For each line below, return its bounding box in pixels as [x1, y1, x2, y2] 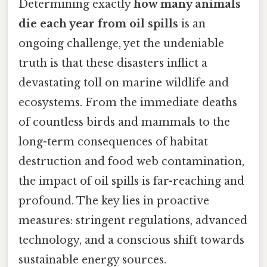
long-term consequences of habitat [18, 135, 208, 149]
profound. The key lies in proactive [18, 194, 209, 208]
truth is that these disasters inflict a [18, 57, 207, 70]
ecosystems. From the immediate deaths [18, 96, 237, 110]
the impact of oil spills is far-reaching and [18, 175, 244, 188]
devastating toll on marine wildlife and [18, 76, 229, 90]
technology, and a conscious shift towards [18, 234, 244, 247]
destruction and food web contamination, [18, 155, 244, 169]
